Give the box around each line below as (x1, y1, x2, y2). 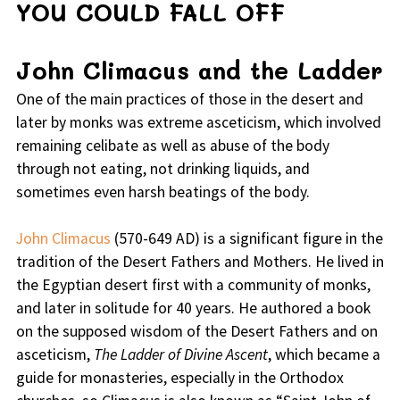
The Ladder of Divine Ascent (93, 345, 268, 365)
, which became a (267, 345, 380, 365)
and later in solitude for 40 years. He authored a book (15, 298, 371, 319)
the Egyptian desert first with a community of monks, (15, 275, 371, 296)
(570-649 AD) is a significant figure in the (110, 229, 383, 249)
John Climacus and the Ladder (15, 54, 383, 87)
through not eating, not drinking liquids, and (15, 159, 310, 179)
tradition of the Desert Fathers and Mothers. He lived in (15, 252, 384, 272)
